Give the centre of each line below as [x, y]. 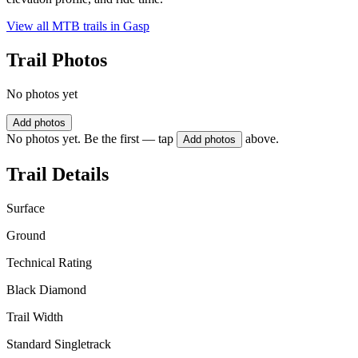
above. [262, 139]
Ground [26, 235]
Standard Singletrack [59, 344]
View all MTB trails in [65, 26]
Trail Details [58, 174]
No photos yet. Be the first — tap [90, 139]
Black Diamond [46, 289]
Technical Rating [49, 262]
